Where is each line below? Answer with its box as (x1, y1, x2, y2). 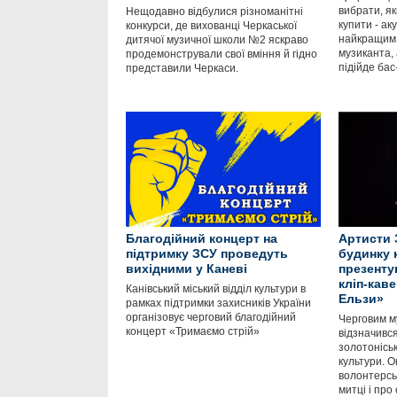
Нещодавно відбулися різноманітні (126, 5, 303, 18)
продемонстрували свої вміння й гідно (126, 48, 317, 60)
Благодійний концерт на (126, 231, 277, 245)
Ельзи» (339, 292, 384, 306)
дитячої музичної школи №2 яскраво (126, 34, 308, 46)
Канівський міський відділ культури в (126, 283, 306, 295)
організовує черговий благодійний (126, 311, 296, 323)
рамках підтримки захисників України (126, 297, 311, 309)
